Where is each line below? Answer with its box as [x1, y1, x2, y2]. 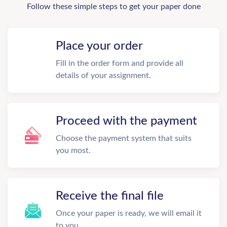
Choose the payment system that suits [56, 134, 192, 142]
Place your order [56, 40, 143, 52]
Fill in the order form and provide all [56, 59, 183, 67]
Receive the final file [56, 190, 164, 202]
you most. [56, 146, 91, 155]
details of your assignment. [56, 71, 151, 80]
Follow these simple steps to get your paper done [26, 3, 201, 11]
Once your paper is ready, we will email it [56, 209, 202, 217]
